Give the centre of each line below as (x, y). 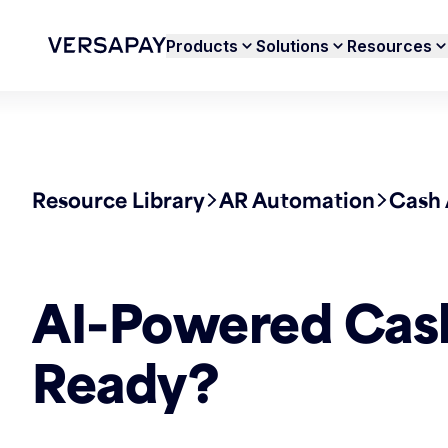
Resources (390, 45)
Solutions (293, 45)
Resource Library (118, 199)
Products (202, 45)
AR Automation (297, 199)
